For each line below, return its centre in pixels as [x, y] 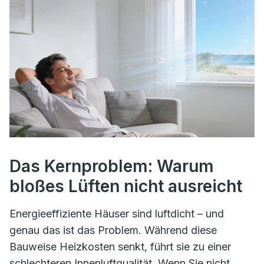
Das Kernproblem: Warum [112, 166]
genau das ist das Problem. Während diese [113, 230]
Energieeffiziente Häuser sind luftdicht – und [117, 213]
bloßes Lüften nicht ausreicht [126, 186]
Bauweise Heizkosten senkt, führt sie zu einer [120, 246]
